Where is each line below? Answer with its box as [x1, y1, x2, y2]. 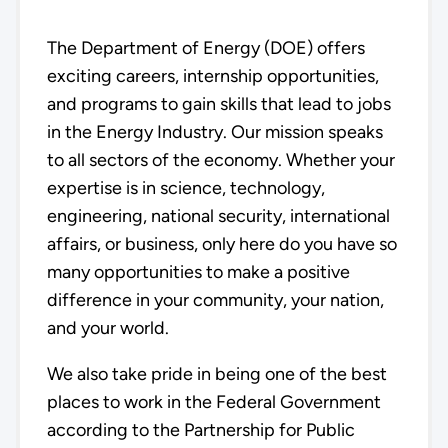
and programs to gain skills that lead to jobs [47, 93, 392, 116]
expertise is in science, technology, [47, 177, 326, 200]
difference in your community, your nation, [47, 289, 385, 312]
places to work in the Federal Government [47, 391, 382, 414]
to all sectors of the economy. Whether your [47, 149, 396, 172]
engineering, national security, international [47, 205, 391, 228]
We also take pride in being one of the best [47, 363, 388, 386]
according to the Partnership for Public [47, 419, 356, 442]
